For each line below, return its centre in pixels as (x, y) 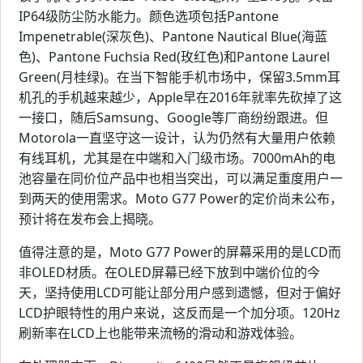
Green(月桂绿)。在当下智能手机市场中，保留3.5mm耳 (179, 77)
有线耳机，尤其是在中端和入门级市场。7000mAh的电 (177, 158)
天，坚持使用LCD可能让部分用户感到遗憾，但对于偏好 (180, 292)
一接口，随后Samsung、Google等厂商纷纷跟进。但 (173, 117)
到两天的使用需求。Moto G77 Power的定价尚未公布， (181, 198)
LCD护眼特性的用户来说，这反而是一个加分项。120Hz (179, 312)
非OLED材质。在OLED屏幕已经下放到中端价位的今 (169, 272)
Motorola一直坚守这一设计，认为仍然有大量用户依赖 (177, 137)
